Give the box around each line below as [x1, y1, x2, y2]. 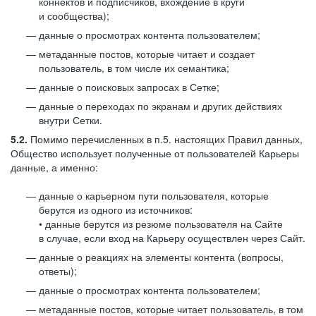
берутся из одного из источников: [39, 202, 193, 217]
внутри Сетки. [39, 113, 102, 127]
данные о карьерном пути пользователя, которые [39, 188, 269, 202]
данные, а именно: [11, 160, 98, 174]
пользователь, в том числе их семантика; [39, 61, 229, 75]
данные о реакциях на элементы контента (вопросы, [39, 250, 284, 264]
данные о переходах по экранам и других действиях [39, 99, 282, 113]
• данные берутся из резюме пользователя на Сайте [39, 217, 283, 231]
